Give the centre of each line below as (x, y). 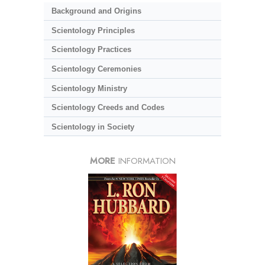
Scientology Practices (91, 50)
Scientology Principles (93, 30)
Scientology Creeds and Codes (108, 108)
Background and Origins (96, 11)
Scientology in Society (93, 127)
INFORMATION (145, 161)
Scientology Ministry (89, 88)
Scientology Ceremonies (96, 69)
